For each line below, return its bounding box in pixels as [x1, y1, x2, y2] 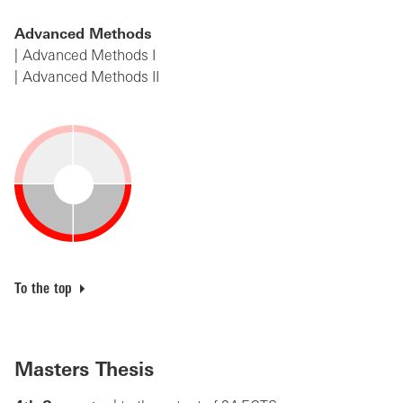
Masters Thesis [14, 361, 154, 381]
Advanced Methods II [22, 71, 159, 86]
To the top [14, 282, 73, 298]
